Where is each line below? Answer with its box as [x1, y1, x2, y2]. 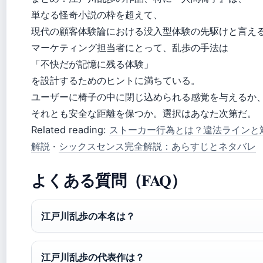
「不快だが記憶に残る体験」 [31, 58, 153, 70]
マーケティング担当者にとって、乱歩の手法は [31, 42, 228, 53]
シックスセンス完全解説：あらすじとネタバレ [59, 140, 256, 152]
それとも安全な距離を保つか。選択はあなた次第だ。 [31, 107, 257, 119]
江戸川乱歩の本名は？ [41, 210, 135, 222]
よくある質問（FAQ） [31, 168, 187, 191]
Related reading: [31, 124, 109, 136]
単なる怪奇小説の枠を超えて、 [31, 9, 163, 21]
